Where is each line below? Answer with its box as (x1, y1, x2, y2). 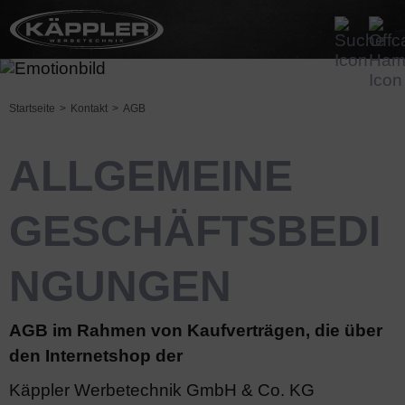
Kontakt (71, 102, 108, 115)
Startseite (9, 102, 55, 115)
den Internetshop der (9, 346, 183, 365)
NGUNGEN (9, 262, 231, 310)
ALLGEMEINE (9, 152, 293, 200)
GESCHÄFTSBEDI (9, 207, 381, 255)
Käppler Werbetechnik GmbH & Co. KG (9, 381, 315, 400)
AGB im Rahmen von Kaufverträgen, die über (9, 321, 382, 340)
